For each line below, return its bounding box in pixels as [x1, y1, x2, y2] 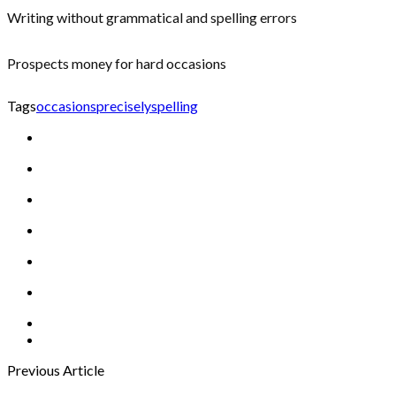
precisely [96, 96, 151, 114]
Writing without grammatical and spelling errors [7, 8, 297, 26]
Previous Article [7, 361, 104, 378]
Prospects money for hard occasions [7, 54, 226, 72]
